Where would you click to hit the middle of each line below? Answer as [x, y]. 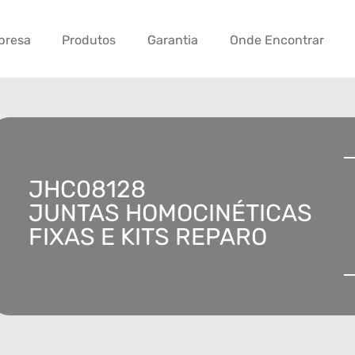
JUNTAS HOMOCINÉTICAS [170, 214]
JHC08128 [87, 190]
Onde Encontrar [277, 40]
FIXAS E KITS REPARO [148, 237]
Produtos [89, 40]
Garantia [173, 40]
